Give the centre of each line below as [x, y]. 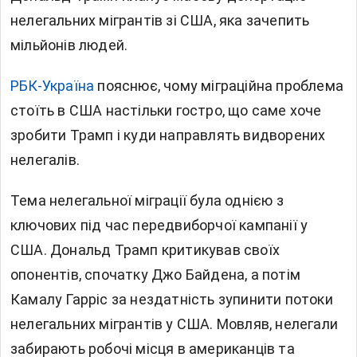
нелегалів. [45, 160]
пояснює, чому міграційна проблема [221, 86]
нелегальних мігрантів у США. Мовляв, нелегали [175, 324]
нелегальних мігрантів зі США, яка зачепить [160, 21]
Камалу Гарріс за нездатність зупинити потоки [172, 300]
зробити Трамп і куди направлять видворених [168, 135]
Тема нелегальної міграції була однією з [147, 201]
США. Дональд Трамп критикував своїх [145, 250]
